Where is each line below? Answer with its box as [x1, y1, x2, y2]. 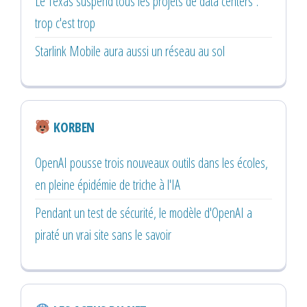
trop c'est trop [35, 13, 95, 32]
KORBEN [50, 117, 95, 136]
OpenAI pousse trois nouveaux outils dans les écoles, [35, 153, 268, 172]
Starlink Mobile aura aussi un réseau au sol [35, 41, 225, 60]
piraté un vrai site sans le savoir [35, 225, 171, 244]
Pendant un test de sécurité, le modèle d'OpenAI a [35, 203, 252, 222]
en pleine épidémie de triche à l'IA [35, 175, 180, 194]
